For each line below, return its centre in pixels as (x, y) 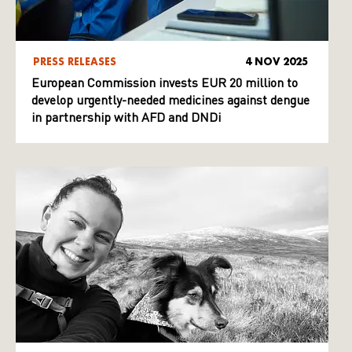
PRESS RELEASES (75, 62)
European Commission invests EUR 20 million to (165, 84)
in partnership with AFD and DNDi (126, 119)
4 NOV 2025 (277, 62)
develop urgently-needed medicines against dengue (170, 101)
